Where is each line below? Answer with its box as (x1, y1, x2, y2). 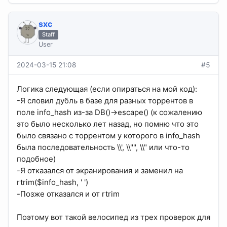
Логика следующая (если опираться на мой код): (17, 84, 197, 94)
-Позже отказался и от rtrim (17, 189, 120, 199)
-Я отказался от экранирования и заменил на (17, 166, 183, 176)
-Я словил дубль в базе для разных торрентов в (17, 96, 193, 106)
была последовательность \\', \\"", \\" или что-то (17, 142, 190, 153)
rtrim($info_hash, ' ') (17, 177, 88, 187)
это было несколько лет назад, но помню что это (17, 119, 199, 129)
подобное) (17, 154, 56, 164)
